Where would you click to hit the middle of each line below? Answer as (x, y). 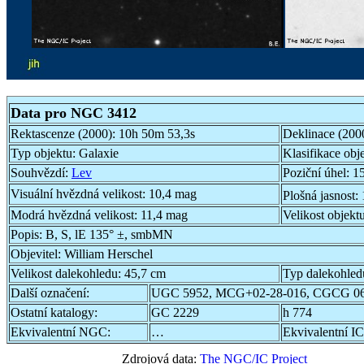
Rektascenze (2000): (65, 133)
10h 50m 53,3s (157, 133)
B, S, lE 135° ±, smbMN (109, 234)
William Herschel (108, 253)
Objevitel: (37, 253)
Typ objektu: (45, 153)
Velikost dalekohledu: (67, 273)
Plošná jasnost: (322, 196)
